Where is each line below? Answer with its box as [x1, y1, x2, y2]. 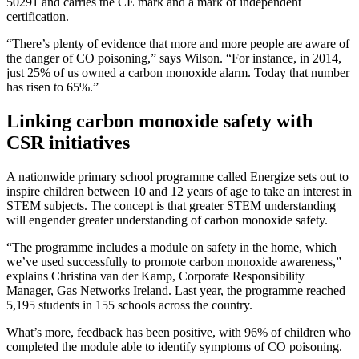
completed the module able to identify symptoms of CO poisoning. [6, 340, 342, 353]
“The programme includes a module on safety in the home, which [6, 240, 337, 254]
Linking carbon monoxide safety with [6, 111, 313, 132]
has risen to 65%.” [6, 80, 99, 95]
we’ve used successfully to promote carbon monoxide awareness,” [6, 255, 341, 268]
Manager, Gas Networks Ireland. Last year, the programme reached [6, 284, 345, 297]
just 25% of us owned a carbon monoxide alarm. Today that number [6, 66, 349, 80]
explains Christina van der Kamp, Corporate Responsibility [6, 269, 305, 283]
